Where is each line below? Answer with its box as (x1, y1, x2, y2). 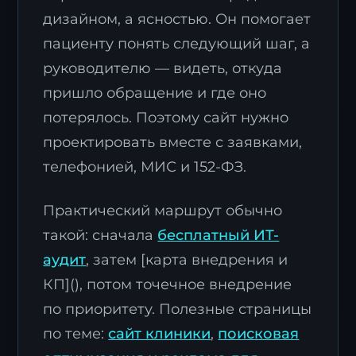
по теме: (43, 325, 109, 342)
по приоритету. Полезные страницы (43, 300, 312, 318)
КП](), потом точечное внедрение (43, 276, 292, 293)
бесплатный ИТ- (157, 226, 280, 244)
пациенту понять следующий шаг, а (43, 35, 311, 52)
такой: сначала (43, 226, 158, 244)
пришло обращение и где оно (43, 84, 267, 102)
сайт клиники (108, 325, 211, 342)
